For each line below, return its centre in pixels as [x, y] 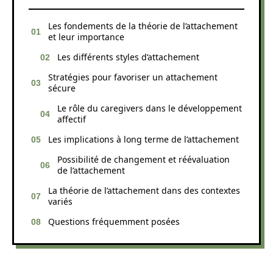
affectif [72, 119]
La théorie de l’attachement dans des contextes [144, 190]
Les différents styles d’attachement [128, 57]
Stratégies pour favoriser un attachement [133, 77]
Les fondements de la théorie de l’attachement [143, 26]
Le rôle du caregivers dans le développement [150, 108]
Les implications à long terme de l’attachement [144, 139]
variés [60, 201]
